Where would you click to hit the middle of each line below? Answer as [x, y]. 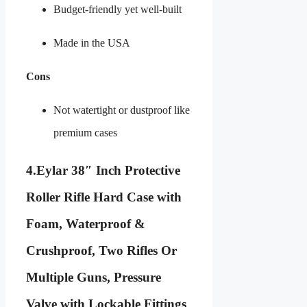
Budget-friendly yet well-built [118, 10]
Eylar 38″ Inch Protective [108, 170]
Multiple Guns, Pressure [94, 277]
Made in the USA [92, 43]
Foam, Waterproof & [86, 223]
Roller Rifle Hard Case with [104, 197]
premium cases [85, 133]
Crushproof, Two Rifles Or [101, 250]
